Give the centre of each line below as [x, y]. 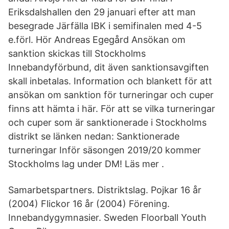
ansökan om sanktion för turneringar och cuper [111, 95]
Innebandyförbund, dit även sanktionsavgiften [109, 67]
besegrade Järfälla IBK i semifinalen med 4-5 [105, 26]
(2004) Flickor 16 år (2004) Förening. [89, 204]
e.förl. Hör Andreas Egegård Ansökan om [97, 40]
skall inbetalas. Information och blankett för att [110, 81]
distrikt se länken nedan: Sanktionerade [94, 136]
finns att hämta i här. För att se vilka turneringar [112, 109]
